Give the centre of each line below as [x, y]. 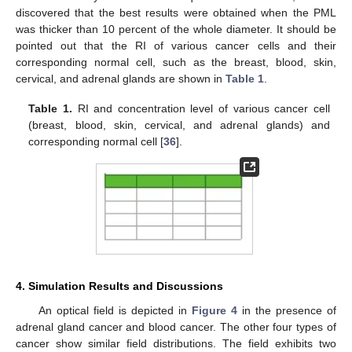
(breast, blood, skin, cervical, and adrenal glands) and [179, 125]
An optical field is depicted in [115, 310]
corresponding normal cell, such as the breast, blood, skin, [176, 62]
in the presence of [287, 310]
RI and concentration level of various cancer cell [201, 109]
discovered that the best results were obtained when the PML [176, 13]
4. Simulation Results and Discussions [119, 286]
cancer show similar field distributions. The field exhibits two [176, 343]
